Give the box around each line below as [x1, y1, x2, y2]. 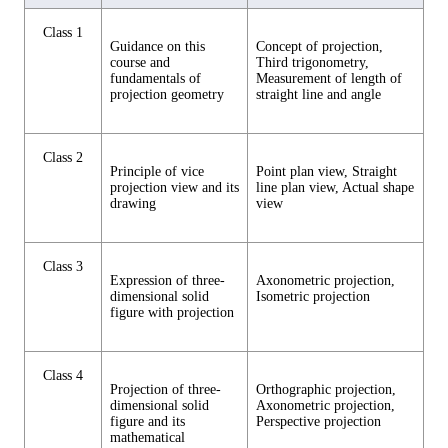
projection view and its [110, 180, 239, 196]
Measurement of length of [256, 71, 402, 87]
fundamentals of [110, 71, 201, 87]
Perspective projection [256, 414, 381, 430]
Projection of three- [110, 382, 221, 398]
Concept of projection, [256, 39, 383, 55]
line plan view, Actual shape [256, 180, 414, 196]
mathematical [110, 430, 185, 446]
